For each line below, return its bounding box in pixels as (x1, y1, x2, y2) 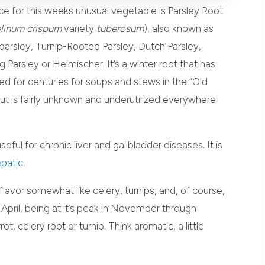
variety (61, 22, 96, 34)
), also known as (143, 22, 214, 34)
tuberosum (96, 22, 144, 34)
